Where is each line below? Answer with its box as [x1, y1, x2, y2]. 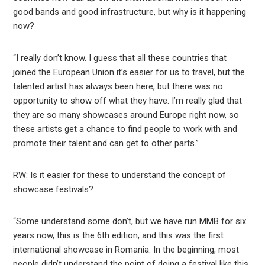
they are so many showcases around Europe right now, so [13, 109, 240, 121]
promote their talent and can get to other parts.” [13, 138, 199, 149]
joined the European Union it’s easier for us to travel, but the [13, 67, 245, 78]
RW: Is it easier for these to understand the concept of [13, 170, 227, 181]
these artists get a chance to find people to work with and [13, 124, 238, 135]
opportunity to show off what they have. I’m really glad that [13, 95, 243, 106]
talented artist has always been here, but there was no [13, 81, 224, 92]
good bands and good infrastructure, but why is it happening [13, 7, 247, 18]
